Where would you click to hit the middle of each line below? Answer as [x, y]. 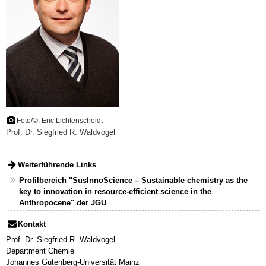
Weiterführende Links [57, 165]
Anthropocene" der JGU [62, 202]
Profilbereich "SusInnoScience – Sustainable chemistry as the [133, 180]
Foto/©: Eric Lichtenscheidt [60, 120]
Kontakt [32, 224]
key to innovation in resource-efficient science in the [115, 191]
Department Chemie [40, 251]
